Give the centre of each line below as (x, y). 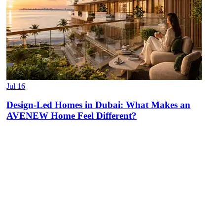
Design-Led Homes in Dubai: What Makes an (99, 105)
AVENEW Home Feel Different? (72, 116)
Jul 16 (16, 86)
